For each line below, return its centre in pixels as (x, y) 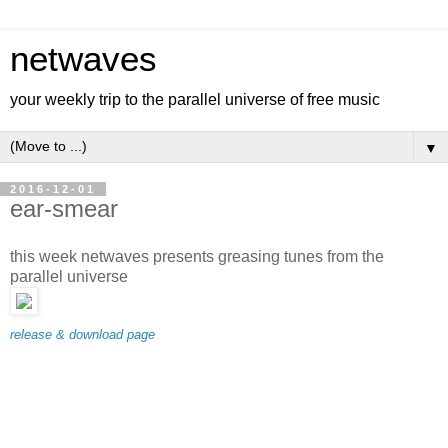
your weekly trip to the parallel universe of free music (195, 99)
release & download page (82, 334)
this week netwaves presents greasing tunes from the (197, 256)
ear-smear (64, 208)
